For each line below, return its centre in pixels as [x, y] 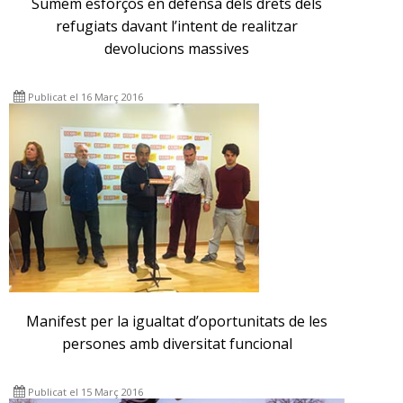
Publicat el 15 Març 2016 [85, 392]
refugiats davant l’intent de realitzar [177, 27]
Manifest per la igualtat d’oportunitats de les [177, 322]
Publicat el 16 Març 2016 [85, 97]
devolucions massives [177, 49]
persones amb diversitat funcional [177, 344]
